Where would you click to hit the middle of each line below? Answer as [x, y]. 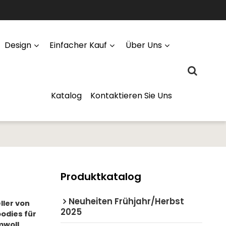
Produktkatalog [101, 176]
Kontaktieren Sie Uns [131, 96]
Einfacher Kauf [78, 45]
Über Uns [144, 45]
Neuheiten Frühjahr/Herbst [126, 201]
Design [18, 45]
